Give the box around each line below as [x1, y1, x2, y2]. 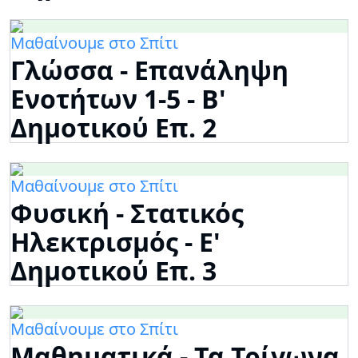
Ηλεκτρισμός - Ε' [10, 225, 221, 260]
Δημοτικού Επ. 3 [10, 253, 217, 288]
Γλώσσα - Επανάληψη [10, 53, 288, 88]
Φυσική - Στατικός [10, 196, 244, 231]
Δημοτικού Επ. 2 [10, 110, 217, 145]
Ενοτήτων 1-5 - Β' [10, 82, 226, 117]
